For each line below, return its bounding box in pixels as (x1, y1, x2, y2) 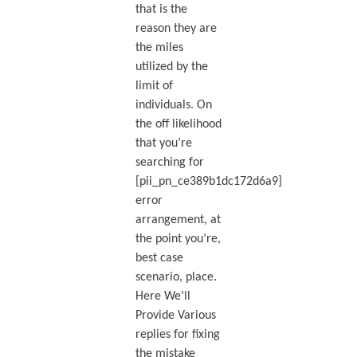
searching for (135, 155, 204, 169)
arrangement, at (135, 213, 221, 226)
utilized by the (135, 60, 208, 73)
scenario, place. (135, 270, 217, 284)
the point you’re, (135, 232, 221, 245)
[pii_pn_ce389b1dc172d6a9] (135, 175, 282, 188)
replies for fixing (135, 328, 220, 341)
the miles (135, 41, 183, 54)
